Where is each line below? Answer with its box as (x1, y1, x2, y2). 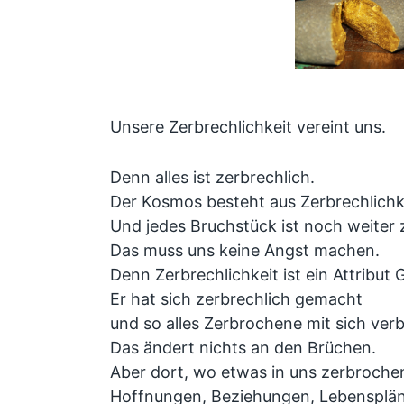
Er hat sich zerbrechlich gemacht (109, 289, 363, 308)
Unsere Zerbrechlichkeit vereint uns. (109, 117, 386, 137)
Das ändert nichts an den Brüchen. (109, 337, 376, 357)
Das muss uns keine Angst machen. (109, 240, 380, 260)
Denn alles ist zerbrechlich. (109, 167, 315, 187)
